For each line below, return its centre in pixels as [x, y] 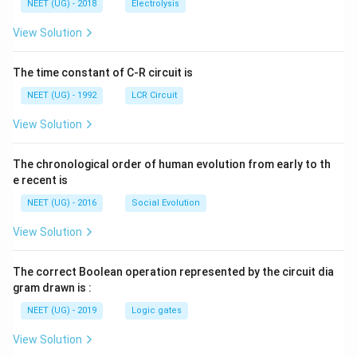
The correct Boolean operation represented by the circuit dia [173, 272]
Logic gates [157, 310]
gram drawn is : [52, 288]
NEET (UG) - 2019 [62, 310]
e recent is [40, 180]
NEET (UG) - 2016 [62, 203]
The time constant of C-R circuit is [103, 73]
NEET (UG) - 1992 [62, 95]
